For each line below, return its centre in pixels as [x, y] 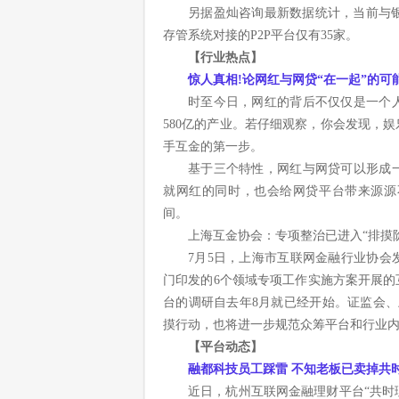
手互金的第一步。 [213, 147]
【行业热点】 [225, 57]
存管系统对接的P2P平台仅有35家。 [261, 35]
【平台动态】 [225, 347]
